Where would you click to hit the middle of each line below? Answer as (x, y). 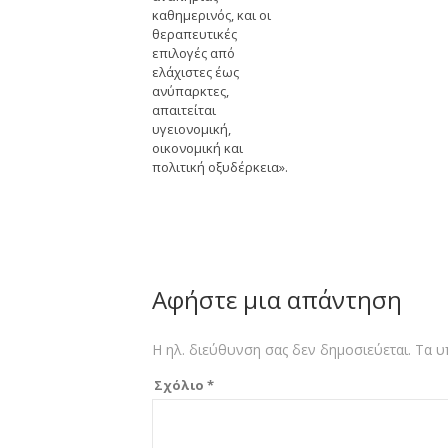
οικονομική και (197, 148)
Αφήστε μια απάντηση (277, 300)
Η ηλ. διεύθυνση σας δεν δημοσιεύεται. (281, 350)
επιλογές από (193, 53)
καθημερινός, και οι (211, 15)
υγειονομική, (191, 129)
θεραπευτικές (194, 34)
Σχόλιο (180, 385)
